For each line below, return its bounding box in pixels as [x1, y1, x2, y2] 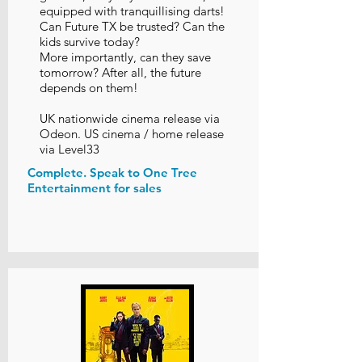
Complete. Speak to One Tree [27, 165, 197, 180]
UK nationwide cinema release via [40, 111, 220, 126]
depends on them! [40, 80, 138, 95]
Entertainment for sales [27, 180, 162, 196]
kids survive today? [40, 34, 140, 49]
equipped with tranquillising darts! [40, 3, 225, 19]
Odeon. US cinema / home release [40, 126, 224, 141]
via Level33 [40, 141, 99, 157]
